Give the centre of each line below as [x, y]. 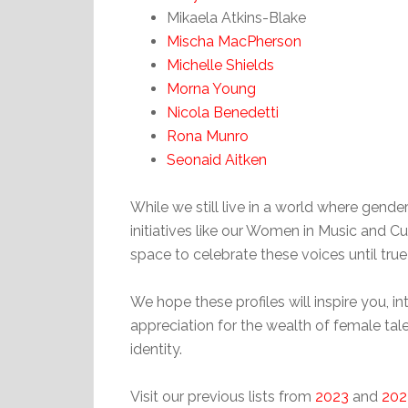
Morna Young [211, 89]
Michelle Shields [220, 66]
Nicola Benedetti [223, 113]
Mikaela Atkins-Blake [236, 18]
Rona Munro [208, 137]
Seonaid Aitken [217, 160]
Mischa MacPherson [234, 42]
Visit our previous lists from [223, 397]
